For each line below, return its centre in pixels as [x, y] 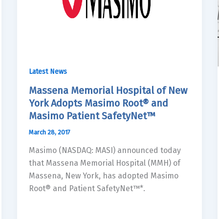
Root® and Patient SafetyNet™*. [87, 189]
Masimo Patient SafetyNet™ [92, 116]
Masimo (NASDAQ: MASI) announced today [105, 151]
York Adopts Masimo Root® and [98, 103]
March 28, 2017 [49, 132]
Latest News [48, 71]
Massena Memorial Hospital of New [108, 90]
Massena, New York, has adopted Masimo [103, 176]
